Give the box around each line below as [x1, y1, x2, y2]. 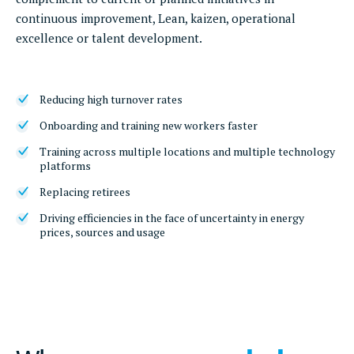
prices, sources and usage [40, 224, 165, 239]
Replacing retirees [40, 184, 130, 199]
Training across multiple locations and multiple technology [40, 144, 335, 159]
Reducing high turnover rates [40, 92, 183, 107]
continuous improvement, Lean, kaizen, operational [16, 10, 296, 26]
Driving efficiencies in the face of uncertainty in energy [40, 210, 304, 225]
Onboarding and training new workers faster [40, 118, 258, 133]
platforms [40, 158, 91, 173]
